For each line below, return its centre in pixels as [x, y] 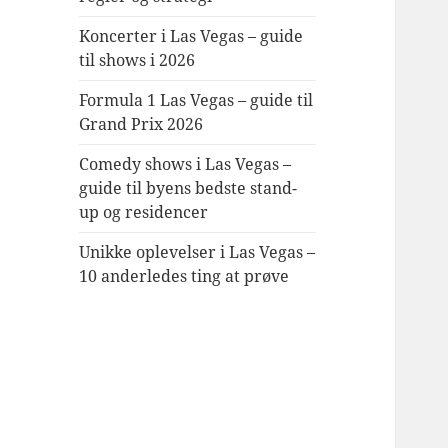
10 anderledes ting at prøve [184, 276]
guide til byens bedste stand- [188, 188]
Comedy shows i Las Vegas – [185, 164]
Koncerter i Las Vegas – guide [191, 36]
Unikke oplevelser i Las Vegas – [197, 252]
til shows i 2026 [137, 60]
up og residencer [144, 212]
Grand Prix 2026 [141, 124]
